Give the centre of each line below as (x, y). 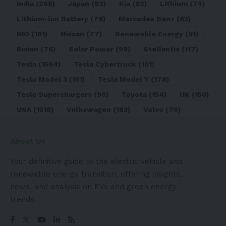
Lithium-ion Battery (52, 19)
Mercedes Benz (147, 19)
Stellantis (161, 49)
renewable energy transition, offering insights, (96, 174)
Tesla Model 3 (42, 79)
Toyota (134, 95)
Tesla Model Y (123, 79)
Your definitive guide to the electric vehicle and (96, 162)
